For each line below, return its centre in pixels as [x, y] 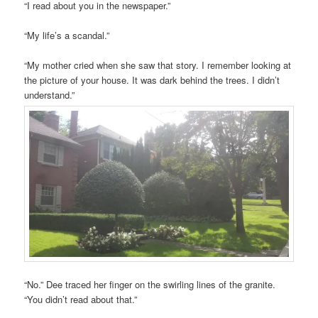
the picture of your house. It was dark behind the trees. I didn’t [152, 80]
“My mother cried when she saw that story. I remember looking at [158, 65]
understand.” [50, 95]
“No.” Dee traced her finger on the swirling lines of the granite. [150, 285]
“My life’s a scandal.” [67, 35]
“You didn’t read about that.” [81, 300]
